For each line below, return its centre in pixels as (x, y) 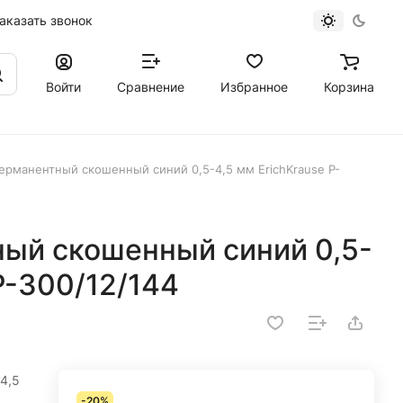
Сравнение (151, 86)
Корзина (349, 86)
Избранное (254, 86)
